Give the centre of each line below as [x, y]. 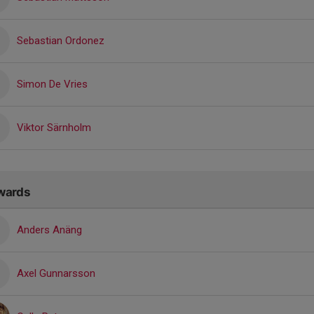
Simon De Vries [52, 84]
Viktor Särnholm [54, 127]
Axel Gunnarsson [56, 273]
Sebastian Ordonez [61, 40]
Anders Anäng [49, 230]
